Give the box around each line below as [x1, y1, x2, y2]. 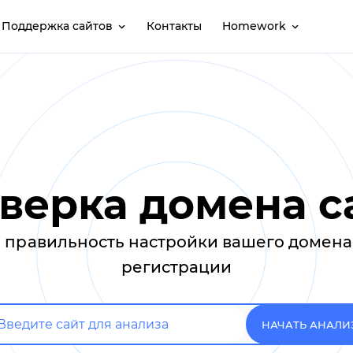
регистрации [121, 258, 232, 277]
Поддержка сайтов [2, 19, 113, 33]
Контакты [147, 19, 202, 33]
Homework [222, 19, 286, 33]
